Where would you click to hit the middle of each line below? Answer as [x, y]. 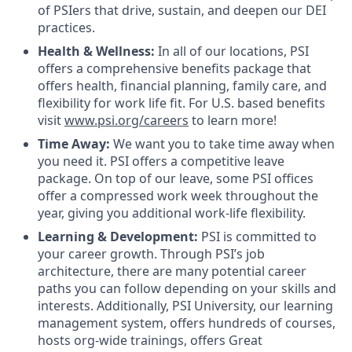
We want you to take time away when [222, 144]
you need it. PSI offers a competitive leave [161, 161]
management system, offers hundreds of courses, [187, 323]
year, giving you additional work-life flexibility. [172, 213]
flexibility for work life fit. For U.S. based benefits [181, 103]
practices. [66, 28]
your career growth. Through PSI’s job [151, 254]
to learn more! [233, 121]
